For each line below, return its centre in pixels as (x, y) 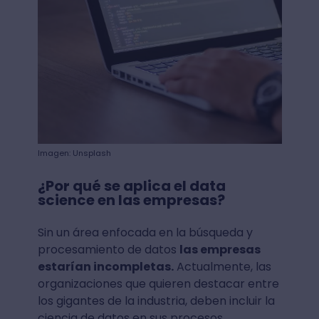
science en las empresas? (131, 200)
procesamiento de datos (108, 250)
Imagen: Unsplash (74, 153)
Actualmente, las (222, 267)
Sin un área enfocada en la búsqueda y (145, 233)
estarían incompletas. (105, 267)
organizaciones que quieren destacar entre (158, 284)
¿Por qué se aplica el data (131, 186)
